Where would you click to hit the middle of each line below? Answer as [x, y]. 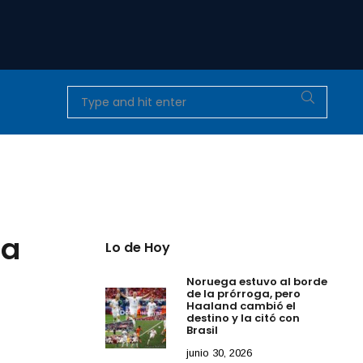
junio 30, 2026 [220, 352]
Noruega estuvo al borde [257, 281]
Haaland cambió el [241, 305]
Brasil [204, 330]
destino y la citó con [243, 318]
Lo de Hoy [138, 247]
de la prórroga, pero [244, 293]
